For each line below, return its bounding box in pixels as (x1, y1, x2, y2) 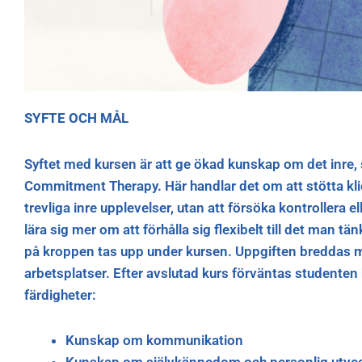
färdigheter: (24, 286, 96, 303)
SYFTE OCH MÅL (24, 109, 128, 126)
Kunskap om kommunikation (65, 332, 243, 349)
